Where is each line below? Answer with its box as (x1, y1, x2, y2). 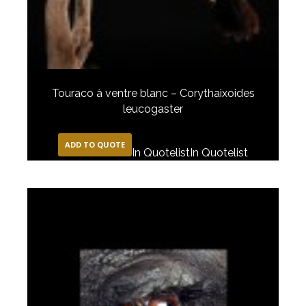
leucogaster (123, 102, 183, 115)
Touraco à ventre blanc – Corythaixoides (51, 86, 255, 100)
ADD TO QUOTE (65, 139, 125, 150)
